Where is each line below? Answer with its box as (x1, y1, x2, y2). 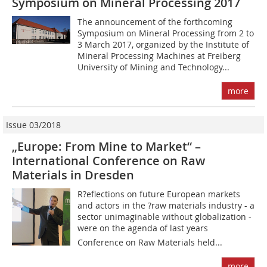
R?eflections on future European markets (77, 188, 241, 200)
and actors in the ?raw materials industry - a (77, 200, 255, 212)
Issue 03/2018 (6, 119, 61, 131)
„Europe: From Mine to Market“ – (12, 138, 204, 155)
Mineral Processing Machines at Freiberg (77, 50, 241, 62)
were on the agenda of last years (77, 222, 209, 234)
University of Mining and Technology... (77, 61, 230, 73)
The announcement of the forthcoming (77, 16, 233, 28)
